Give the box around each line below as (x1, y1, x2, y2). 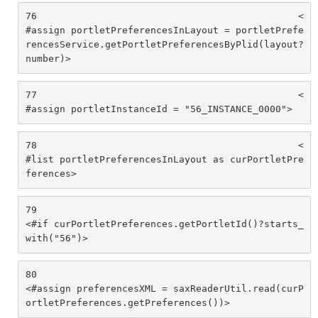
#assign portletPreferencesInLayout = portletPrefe (25, 25, 304, 36)
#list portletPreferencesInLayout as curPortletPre (25, 154, 304, 165)
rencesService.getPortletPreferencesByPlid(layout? (25, 39, 304, 50)
